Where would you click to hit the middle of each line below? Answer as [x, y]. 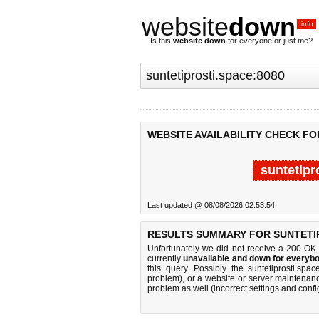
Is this [162, 41]
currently [166, 258]
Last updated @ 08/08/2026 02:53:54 [211, 205]
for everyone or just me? [269, 41]
